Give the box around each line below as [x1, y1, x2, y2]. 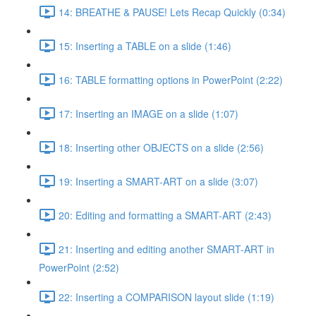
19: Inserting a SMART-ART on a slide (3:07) [59, 174, 258, 188]
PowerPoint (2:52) [39, 260, 119, 274]
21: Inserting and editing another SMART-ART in [59, 241, 274, 256]
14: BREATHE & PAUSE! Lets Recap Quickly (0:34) [59, 4, 286, 19]
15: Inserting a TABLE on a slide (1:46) [59, 38, 231, 53]
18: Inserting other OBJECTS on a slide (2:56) [59, 140, 264, 154]
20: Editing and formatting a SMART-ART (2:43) [59, 207, 272, 222]
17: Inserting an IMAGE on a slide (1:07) [59, 106, 238, 121]
